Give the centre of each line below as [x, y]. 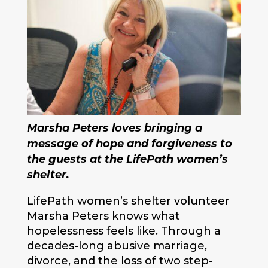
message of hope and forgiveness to [129, 145]
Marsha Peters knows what [103, 216]
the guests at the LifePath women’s [127, 160]
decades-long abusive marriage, [117, 246]
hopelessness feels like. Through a [124, 231]
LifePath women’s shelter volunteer [128, 201]
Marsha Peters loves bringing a [114, 129]
